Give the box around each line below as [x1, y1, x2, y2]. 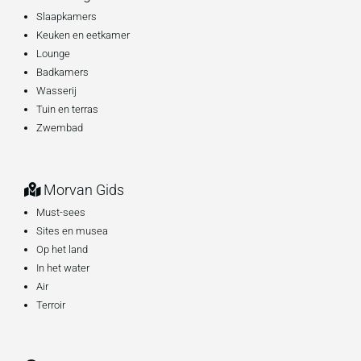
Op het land [36, 243, 88, 255]
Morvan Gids [40, 181, 124, 198]
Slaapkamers [36, 10, 97, 23]
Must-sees [36, 206, 85, 218]
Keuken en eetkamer [36, 29, 130, 41]
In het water [36, 262, 89, 274]
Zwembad [36, 122, 83, 134]
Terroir [36, 299, 65, 311]
